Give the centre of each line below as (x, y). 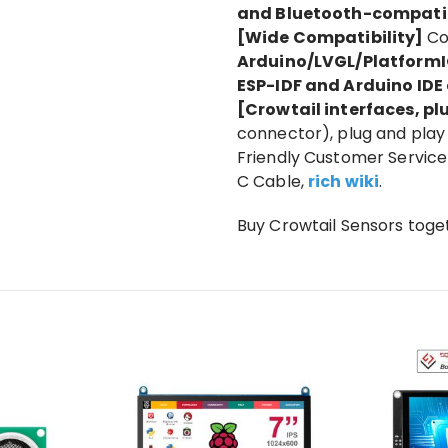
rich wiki (344, 181)
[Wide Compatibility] (331, 37)
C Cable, (272, 181)
